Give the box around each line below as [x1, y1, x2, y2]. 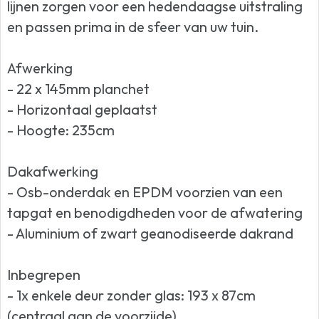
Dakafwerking [7, 162, 99, 181]
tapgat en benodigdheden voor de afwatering [7, 204, 303, 222]
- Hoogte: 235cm [7, 121, 115, 140]
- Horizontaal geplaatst [7, 100, 158, 119]
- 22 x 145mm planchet [7, 80, 150, 98]
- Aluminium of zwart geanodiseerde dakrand [7, 224, 294, 243]
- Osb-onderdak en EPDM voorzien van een [7, 183, 283, 202]
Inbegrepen [7, 266, 81, 284]
